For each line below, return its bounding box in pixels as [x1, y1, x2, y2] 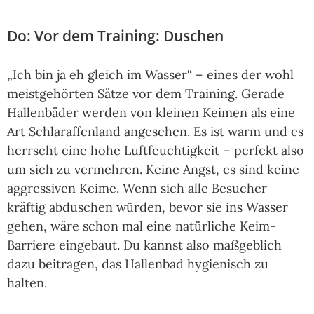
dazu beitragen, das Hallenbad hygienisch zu [7, 256, 268, 273]
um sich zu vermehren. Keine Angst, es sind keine [7, 161, 299, 178]
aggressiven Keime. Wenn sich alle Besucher [7, 180, 267, 197]
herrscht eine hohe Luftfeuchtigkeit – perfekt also [7, 142, 304, 159]
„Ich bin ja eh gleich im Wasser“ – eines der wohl [7, 67, 294, 83]
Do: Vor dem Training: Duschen [7, 26, 224, 46]
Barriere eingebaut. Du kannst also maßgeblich [7, 237, 282, 254]
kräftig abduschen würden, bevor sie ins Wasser [7, 199, 288, 216]
